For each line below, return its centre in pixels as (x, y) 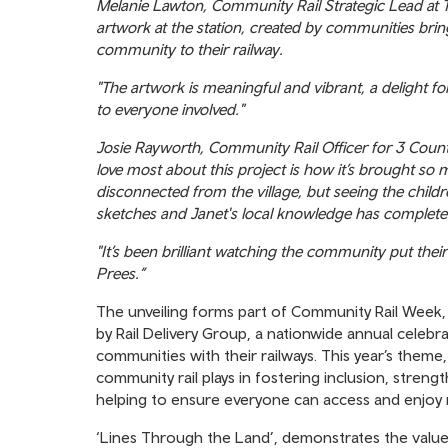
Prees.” (120, 273)
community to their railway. (189, 49)
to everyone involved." (170, 109)
